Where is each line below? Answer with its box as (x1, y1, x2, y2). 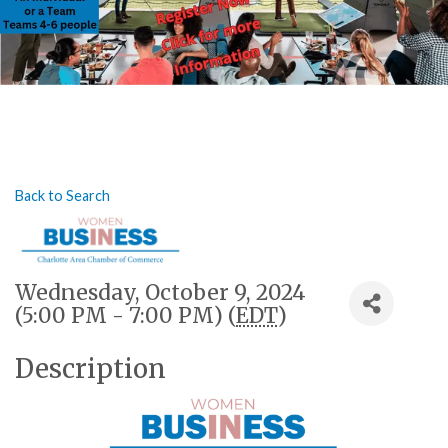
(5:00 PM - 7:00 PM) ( (15, 302, 236, 329)
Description (15, 352, 166, 385)
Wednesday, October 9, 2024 (15, 279, 306, 306)
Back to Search (15, 187, 110, 204)
